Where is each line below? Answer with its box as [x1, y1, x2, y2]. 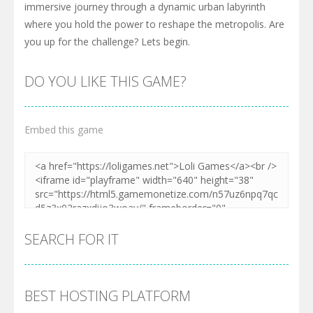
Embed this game [24, 122, 103, 136]
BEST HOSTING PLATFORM [24, 286, 191, 305]
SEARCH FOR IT [24, 229, 119, 249]
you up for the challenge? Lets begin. [24, 34, 190, 48]
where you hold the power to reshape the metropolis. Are [24, 17, 284, 31]
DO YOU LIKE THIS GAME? [24, 71, 187, 91]
